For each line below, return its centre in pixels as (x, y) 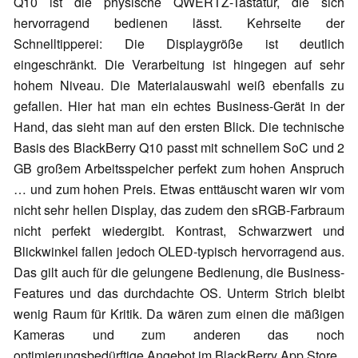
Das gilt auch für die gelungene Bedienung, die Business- (179, 272)
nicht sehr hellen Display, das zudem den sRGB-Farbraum (179, 210)
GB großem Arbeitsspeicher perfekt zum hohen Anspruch (179, 169)
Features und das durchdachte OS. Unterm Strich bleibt (179, 293)
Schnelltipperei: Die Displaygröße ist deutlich (179, 44)
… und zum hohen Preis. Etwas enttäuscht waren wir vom (179, 189)
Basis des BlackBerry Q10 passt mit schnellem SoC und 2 (179, 148)
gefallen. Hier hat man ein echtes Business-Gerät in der (179, 106)
